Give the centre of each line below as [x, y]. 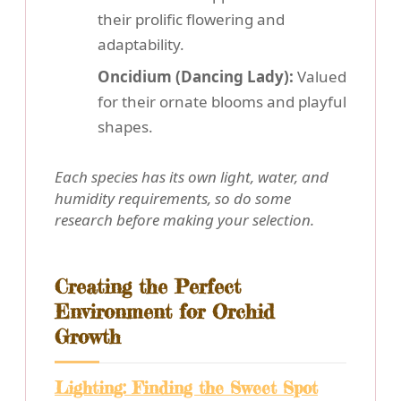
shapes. [125, 127]
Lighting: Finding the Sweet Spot [186, 388]
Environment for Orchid [164, 312]
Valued [320, 77]
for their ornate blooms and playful [222, 102]
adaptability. [141, 45]
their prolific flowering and [191, 20]
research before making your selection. [184, 220]
